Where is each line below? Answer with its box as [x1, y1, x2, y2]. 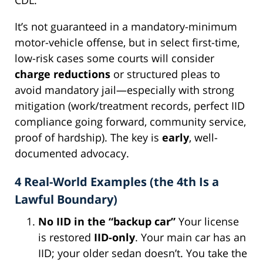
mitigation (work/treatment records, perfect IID [15, 98, 245, 113]
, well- [189, 130, 218, 144]
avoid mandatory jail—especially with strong [15, 82, 234, 97]
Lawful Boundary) [15, 191, 117, 207]
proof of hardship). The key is [15, 130, 162, 144]
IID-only [94, 230, 135, 244]
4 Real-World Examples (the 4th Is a [15, 173, 219, 190]
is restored [38, 230, 94, 244]
